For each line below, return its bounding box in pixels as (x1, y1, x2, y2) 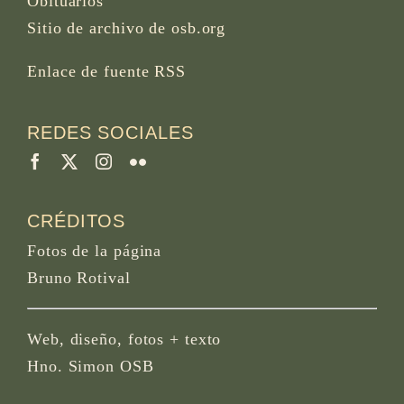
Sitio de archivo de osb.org (27, 18, 226, 37)
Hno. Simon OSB (27, 356, 154, 375)
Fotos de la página (27, 241, 162, 260)
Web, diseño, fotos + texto (27, 329, 222, 348)
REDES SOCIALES (27, 122, 194, 142)
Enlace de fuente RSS (27, 61, 186, 80)
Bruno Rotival (27, 268, 131, 287)
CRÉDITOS (27, 210, 126, 231)
